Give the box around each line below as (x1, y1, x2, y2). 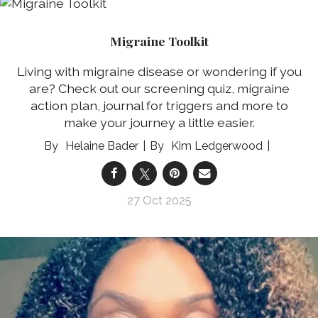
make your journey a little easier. (63, 114, 255, 130)
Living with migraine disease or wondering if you (16, 63, 302, 79)
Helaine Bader (65, 138, 138, 153)
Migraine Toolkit (109, 33, 209, 50)
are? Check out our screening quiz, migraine (28, 80, 290, 96)
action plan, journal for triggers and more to (30, 97, 288, 113)
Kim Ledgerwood (171, 138, 263, 153)
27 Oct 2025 (126, 193, 192, 207)
